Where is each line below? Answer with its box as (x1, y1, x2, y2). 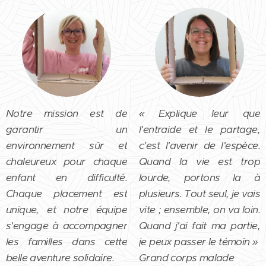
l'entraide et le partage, (139, 122, 260, 136)
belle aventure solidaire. (6, 251, 114, 264)
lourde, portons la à (139, 170, 260, 184)
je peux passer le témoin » (139, 235, 258, 248)
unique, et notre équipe (6, 202, 127, 216)
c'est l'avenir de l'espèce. (139, 138, 260, 152)
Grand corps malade (139, 251, 235, 264)
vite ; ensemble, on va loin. (139, 202, 260, 216)
